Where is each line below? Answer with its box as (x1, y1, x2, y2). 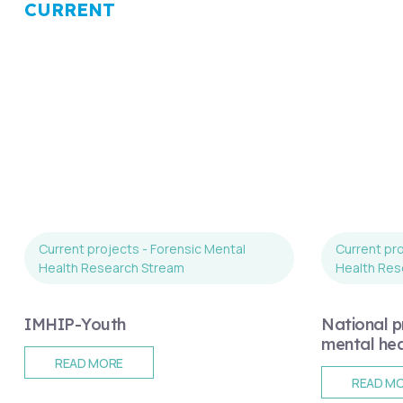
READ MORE (54, 354, 124, 372)
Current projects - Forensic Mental (39, 240, 246, 258)
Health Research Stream (39, 259, 184, 277)
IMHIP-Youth (24, 314, 126, 336)
